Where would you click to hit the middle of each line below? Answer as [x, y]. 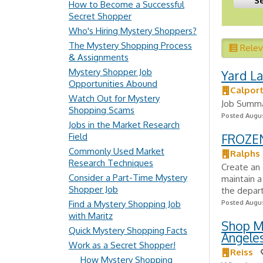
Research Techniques [111, 163]
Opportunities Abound [113, 84]
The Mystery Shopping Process [130, 45]
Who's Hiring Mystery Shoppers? [133, 31]
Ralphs [245, 154]
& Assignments [99, 57]
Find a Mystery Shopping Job [125, 204]
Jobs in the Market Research [124, 125]
